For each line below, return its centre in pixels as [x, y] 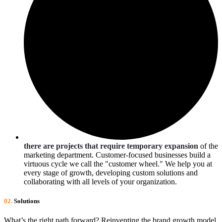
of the [208, 146]
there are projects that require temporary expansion [111, 146]
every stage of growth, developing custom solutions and [111, 173]
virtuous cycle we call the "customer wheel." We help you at [118, 164]
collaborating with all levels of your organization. [100, 182]
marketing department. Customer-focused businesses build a [117, 155]
